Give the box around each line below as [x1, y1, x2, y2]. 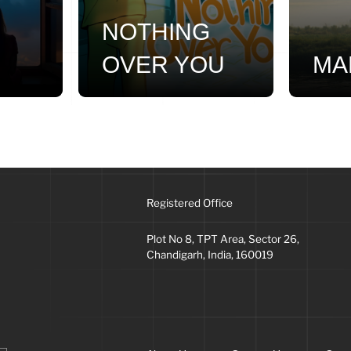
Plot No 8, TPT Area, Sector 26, [147, 233, 299, 246]
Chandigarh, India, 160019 [147, 248, 273, 262]
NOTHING [102, 19, 210, 45]
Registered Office [147, 197, 233, 210]
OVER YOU [102, 52, 225, 78]
